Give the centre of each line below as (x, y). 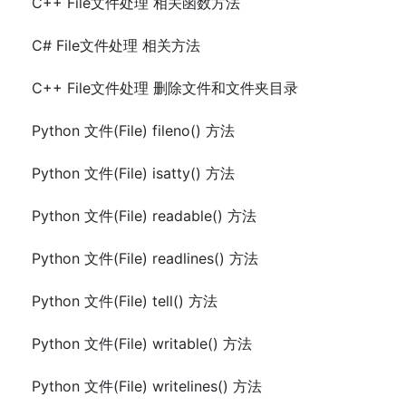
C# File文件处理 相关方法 (116, 46)
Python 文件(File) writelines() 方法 (147, 387)
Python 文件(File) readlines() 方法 (145, 259)
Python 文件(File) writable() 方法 (142, 344)
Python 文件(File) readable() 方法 (144, 216)
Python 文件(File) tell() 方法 (125, 301)
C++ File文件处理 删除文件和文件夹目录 (165, 88)
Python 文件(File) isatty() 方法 (133, 174)
